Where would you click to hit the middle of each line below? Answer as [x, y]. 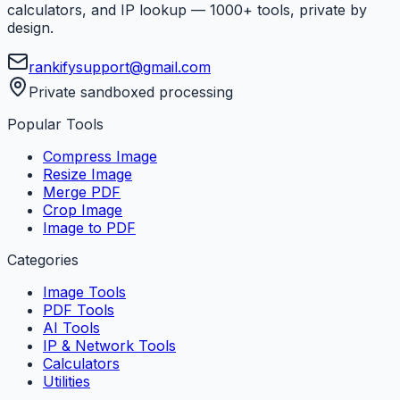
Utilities [67, 382]
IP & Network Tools [109, 346]
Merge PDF [82, 192]
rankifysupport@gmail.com [120, 67]
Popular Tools [55, 125]
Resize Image [87, 175]
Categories [43, 260]
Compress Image [100, 157]
